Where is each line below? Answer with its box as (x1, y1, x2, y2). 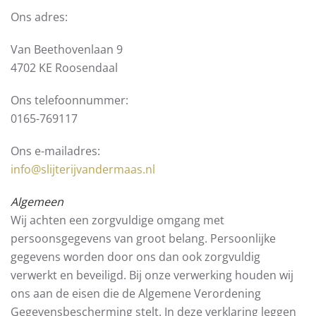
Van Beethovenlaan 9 (11, 42, 123, 57)
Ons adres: (11, 9, 68, 25)
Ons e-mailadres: (11, 143, 100, 159)
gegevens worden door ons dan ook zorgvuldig (11, 249, 260, 265)
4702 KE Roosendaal (11, 60, 118, 75)
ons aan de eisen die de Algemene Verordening (11, 286, 261, 301)
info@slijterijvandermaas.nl (11, 162, 155, 177)
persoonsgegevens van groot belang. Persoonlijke (11, 231, 276, 246)
